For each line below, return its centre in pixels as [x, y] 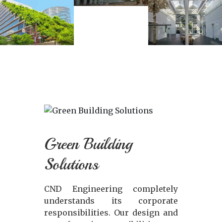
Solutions [71, 165]
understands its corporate [111, 201]
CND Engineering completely [111, 189]
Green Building [88, 144]
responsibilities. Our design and [111, 213]
